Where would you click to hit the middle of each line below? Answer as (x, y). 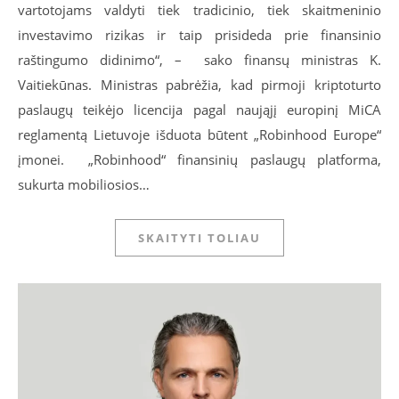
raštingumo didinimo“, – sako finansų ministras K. (199, 59)
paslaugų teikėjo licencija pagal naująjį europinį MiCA (199, 109)
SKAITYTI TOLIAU (199, 237)
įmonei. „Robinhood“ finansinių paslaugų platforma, (199, 159)
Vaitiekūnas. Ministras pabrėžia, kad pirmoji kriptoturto (199, 84)
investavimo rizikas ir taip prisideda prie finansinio (199, 34)
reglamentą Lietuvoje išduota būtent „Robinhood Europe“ (199, 134)
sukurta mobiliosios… (84, 184)
